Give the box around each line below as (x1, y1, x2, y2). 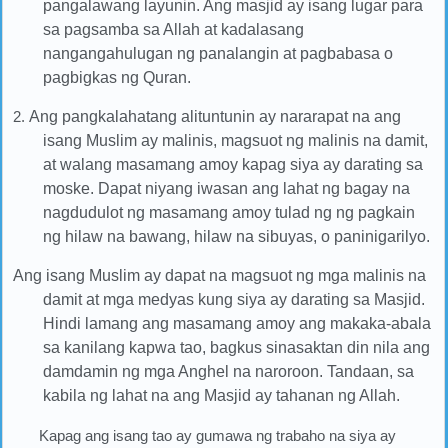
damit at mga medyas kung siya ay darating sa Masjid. (43, 290, 426, 308)
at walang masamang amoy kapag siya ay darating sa (43, 155, 424, 173)
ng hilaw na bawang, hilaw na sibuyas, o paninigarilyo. (43, 227, 431, 245)
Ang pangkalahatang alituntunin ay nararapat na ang (29, 107, 401, 125)
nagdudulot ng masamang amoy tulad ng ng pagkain (43, 203, 416, 221)
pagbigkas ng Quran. (43, 68, 192, 86)
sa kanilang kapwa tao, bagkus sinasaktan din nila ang (43, 338, 431, 356)
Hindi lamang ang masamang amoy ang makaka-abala (43, 314, 432, 332)
